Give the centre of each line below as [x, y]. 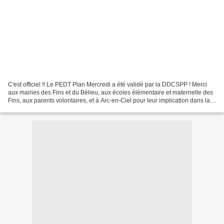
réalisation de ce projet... [41, 108]
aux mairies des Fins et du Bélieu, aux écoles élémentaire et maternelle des [110, 92]
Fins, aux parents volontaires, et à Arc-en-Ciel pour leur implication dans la [109, 100]
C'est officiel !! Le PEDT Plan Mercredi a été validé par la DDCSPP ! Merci [107, 84]
